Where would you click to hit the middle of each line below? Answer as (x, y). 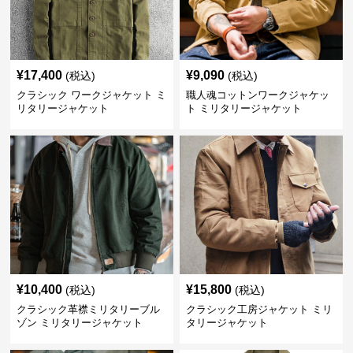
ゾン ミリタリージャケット (80, 323)
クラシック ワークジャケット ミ (92, 95)
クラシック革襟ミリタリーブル (89, 309)
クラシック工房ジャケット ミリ (259, 309)
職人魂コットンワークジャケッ (257, 95)
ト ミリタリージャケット (243, 108)
